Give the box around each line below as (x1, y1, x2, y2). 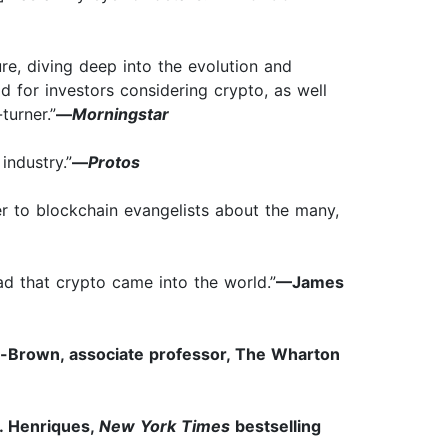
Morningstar (72, 104, 169, 125)
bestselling (230, 416, 321, 437)
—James (276, 272, 344, 293)
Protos (88, 152, 140, 173)
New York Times (99, 416, 230, 437)
